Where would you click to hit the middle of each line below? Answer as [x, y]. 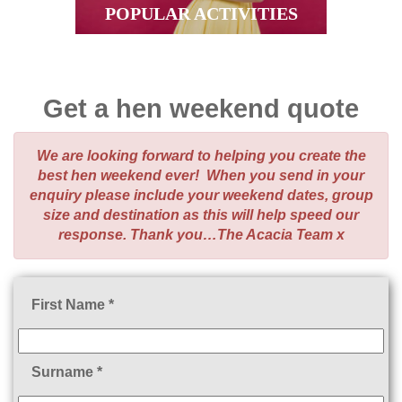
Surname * [67, 372]
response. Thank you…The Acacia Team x [201, 235]
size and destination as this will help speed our [201, 215]
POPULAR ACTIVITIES [201, 13]
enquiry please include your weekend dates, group [201, 196]
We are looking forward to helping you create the [201, 156]
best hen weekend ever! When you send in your [201, 176]
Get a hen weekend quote [201, 109]
